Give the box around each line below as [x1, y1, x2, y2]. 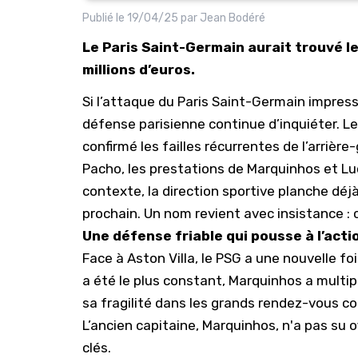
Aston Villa [127, 250, 195, 266]
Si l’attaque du [82, 93, 177, 109]
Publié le [82, 11, 127, 25]
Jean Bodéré [200, 11, 265, 25]
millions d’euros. [82, 62, 195, 78]
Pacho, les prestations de [82, 161, 247, 177]
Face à [82, 250, 127, 266]
